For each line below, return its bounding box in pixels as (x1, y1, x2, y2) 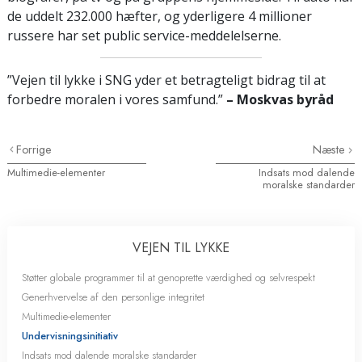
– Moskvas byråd (226, 90, 334, 108)
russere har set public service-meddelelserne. (7, 26, 281, 44)
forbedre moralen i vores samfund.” (7, 90, 226, 108)
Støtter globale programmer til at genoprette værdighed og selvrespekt (22, 269, 315, 285)
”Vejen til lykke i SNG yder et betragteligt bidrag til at (7, 70, 326, 89)
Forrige (16, 141, 53, 158)
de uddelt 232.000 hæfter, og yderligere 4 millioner (7, 6, 312, 25)
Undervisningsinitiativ (22, 327, 118, 343)
